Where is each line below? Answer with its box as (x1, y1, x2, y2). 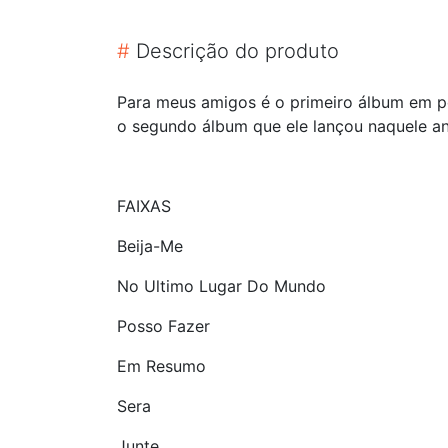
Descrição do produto (130, 38, 339, 63)
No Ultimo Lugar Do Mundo (117, 275, 326, 296)
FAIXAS (117, 195, 171, 216)
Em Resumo (117, 355, 206, 376)
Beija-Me (117, 235, 183, 256)
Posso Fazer (117, 315, 210, 336)
